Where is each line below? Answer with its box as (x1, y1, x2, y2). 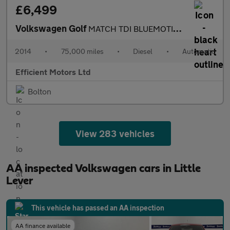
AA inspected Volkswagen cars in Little (6, 163, 201, 174)
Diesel (133, 47, 153, 55)
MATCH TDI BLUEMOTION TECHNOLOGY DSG (88, 24, 173, 33)
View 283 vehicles (75, 128, 155, 139)
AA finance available (15, 222, 70, 229)
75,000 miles (61, 47, 104, 55)
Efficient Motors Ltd (15, 67, 91, 76)
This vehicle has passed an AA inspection (31, 203, 164, 212)
